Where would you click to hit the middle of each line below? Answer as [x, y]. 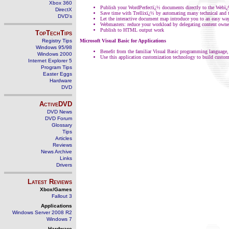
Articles [64, 138]
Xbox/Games [56, 189]
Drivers [64, 165]
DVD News [60, 112]
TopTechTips [54, 33]
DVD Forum [59, 118]
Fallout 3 [62, 196]
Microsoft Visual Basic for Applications [123, 41]
